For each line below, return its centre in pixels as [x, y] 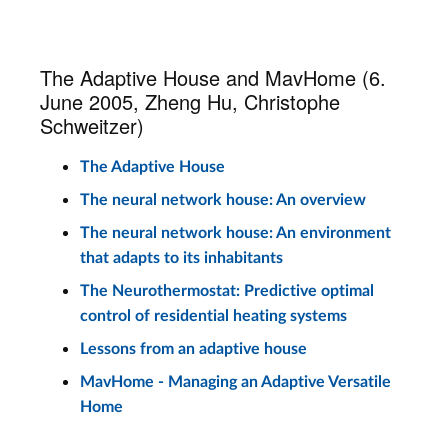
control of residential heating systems [213, 316]
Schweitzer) [92, 125]
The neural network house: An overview [223, 200]
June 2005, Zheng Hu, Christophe [190, 101]
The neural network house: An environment [235, 233]
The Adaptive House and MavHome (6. [213, 77]
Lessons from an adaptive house [193, 349]
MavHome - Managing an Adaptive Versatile [235, 382]
